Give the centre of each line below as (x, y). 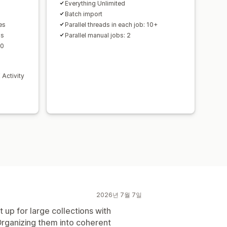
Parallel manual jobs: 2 (98, 35)
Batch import (84, 14)
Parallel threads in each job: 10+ (111, 24)
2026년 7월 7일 (119, 195)
